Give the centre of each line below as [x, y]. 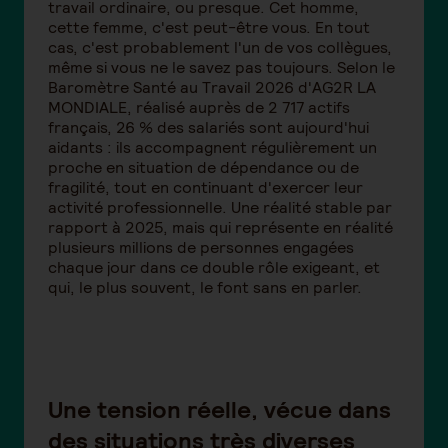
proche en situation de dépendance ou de [203, 168]
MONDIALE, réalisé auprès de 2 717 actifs [199, 108]
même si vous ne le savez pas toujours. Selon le [221, 68]
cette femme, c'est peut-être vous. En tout [209, 28]
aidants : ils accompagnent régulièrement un [212, 148]
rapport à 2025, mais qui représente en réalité [220, 228]
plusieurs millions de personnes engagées [201, 248]
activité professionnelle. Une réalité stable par [220, 208]
